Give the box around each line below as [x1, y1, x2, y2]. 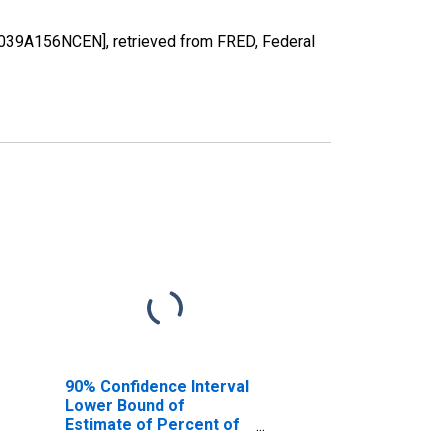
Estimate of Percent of [64, 414, 240, 434]
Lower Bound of [64, 395, 185, 415]
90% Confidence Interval [64, 376, 249, 396]
